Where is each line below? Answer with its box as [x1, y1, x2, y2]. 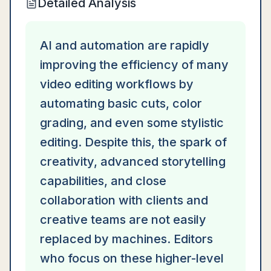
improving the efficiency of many [40, 57, 229, 72]
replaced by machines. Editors [40, 232, 213, 246]
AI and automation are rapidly [40, 38, 209, 53]
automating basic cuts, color [40, 96, 202, 111]
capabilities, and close [40, 174, 166, 188]
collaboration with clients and [40, 193, 208, 207]
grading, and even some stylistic [40, 116, 224, 130]
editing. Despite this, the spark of [40, 135, 227, 149]
